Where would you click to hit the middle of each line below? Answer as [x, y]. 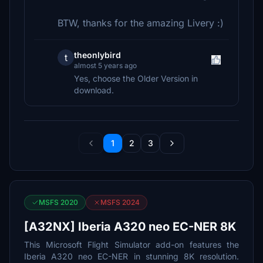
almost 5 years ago [105, 65]
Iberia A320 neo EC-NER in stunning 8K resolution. [131, 256]
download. [94, 90]
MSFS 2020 [58, 202]
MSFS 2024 [120, 202]
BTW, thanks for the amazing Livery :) [141, 23]
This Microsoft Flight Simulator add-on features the [131, 245]
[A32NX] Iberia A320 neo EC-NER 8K [130, 227]
